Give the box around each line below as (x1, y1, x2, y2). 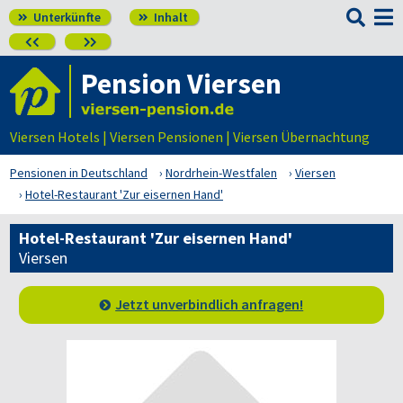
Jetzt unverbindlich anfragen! (115, 295, 304, 313)
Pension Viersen (81, 66, 282, 102)
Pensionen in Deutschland (10, 165, 148, 181)
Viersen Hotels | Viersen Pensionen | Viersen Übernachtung (10, 128, 370, 146)
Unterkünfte (31, 9, 101, 25)
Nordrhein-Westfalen (166, 165, 277, 181)
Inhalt (151, 9, 188, 25)
